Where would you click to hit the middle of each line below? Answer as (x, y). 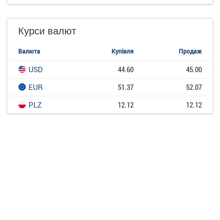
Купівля (123, 51)
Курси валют (47, 30)
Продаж (190, 51)
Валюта (29, 51)
